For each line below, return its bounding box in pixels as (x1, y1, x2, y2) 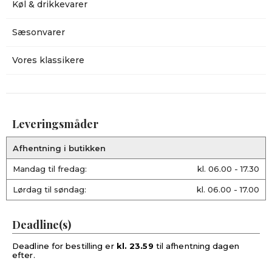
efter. (12, 250, 35, 260)
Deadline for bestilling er (12, 241, 117, 251)
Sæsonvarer (12, 27, 65, 38)
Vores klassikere (12, 55, 84, 66)
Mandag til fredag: (13, 164, 87, 174)
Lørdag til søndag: (13, 185, 86, 194)
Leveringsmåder (12, 117, 98, 131)
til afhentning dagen (155, 241, 239, 251)
